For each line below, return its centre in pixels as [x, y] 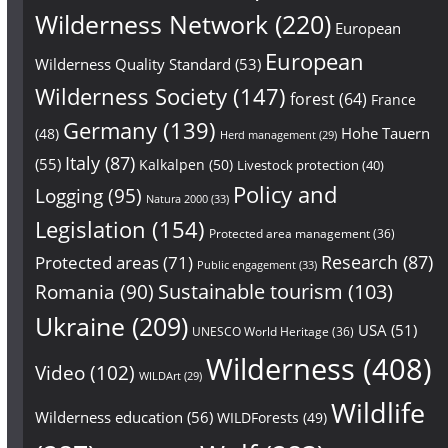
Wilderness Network [151, 23]
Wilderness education [108, 416]
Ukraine [79, 326]
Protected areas [96, 262]
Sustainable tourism [250, 291]
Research [359, 261]
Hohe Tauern [385, 132]
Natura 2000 [176, 198]
